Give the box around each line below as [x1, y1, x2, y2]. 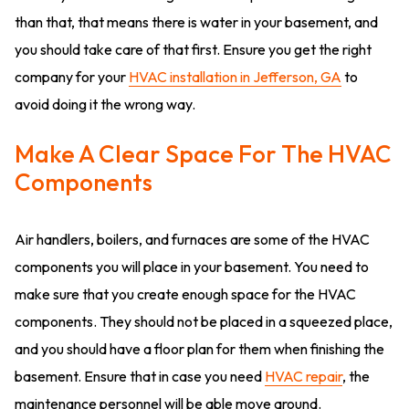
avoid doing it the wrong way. [15, 95, 195, 114]
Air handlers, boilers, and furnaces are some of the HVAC [15, 230, 370, 249]
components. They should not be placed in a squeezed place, [15, 312, 393, 331]
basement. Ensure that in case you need [15, 367, 265, 386]
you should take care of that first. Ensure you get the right [15, 40, 372, 59]
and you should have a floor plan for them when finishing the [15, 340, 384, 359]
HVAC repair [265, 367, 342, 386]
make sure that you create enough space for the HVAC [15, 285, 356, 304]
